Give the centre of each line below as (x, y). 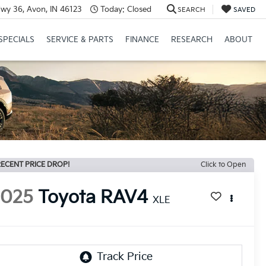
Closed (138, 9)
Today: (112, 9)
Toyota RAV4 (93, 198)
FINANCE (142, 40)
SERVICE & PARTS (80, 40)
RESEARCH (191, 40)
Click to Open (223, 165)
